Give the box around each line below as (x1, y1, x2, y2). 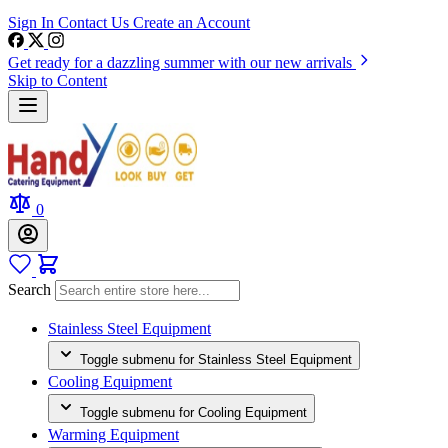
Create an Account (133, 14, 250, 31)
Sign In (8, 14, 58, 31)
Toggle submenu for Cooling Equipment (80, 405, 307, 420)
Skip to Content (8, 72, 107, 89)
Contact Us (58, 14, 133, 31)
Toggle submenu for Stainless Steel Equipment (80, 352, 352, 367)
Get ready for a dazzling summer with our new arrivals (8, 54, 356, 71)
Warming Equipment (48, 426, 179, 443)
